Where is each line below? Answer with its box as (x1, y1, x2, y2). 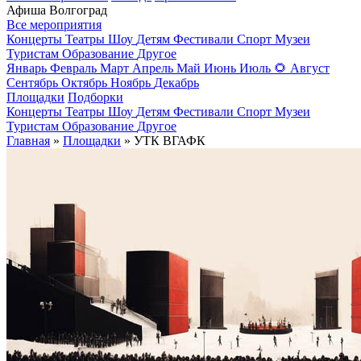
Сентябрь (6, 76, 58, 90)
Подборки (68, 90, 123, 105)
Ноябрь (110, 76, 151, 90)
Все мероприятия (6, 18, 102, 32)
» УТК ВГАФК (121, 134, 205, 148)
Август (290, 61, 330, 76)
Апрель (132, 61, 173, 76)
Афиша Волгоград (6, 3, 107, 18)
